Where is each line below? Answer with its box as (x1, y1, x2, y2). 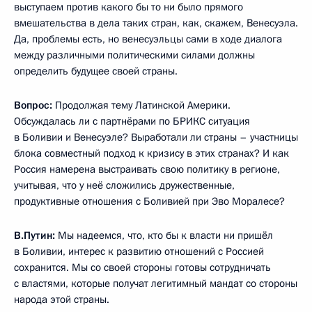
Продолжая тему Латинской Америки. (52, 97, 231, 112)
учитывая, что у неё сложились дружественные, (14, 178, 235, 192)
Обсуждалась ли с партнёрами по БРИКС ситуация (14, 114, 250, 128)
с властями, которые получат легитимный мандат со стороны (14, 276, 297, 290)
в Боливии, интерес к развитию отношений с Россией (14, 244, 264, 258)
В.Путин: (14, 228, 55, 242)
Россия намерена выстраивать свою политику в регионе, (14, 162, 280, 176)
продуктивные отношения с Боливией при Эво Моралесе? (14, 194, 285, 208)
